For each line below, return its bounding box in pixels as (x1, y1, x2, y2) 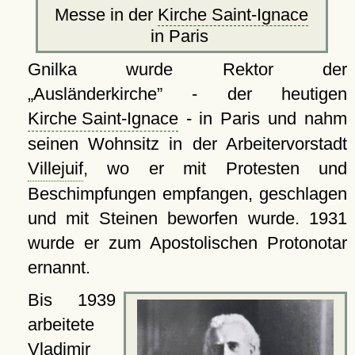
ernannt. (27, 258, 90, 278)
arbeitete (27, 315, 94, 335)
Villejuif (27, 158, 83, 179)
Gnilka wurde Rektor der (27, 59, 347, 80)
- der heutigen (162, 84, 347, 105)
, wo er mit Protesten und (82, 158, 347, 179)
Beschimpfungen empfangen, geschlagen (27, 184, 347, 204)
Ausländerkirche (32, 84, 157, 105)
